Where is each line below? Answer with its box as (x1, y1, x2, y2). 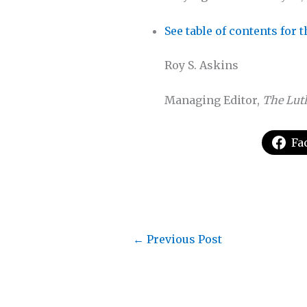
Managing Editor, (164, 93, 262, 108)
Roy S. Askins (164, 58, 238, 72)
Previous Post (144, 232, 222, 247)
